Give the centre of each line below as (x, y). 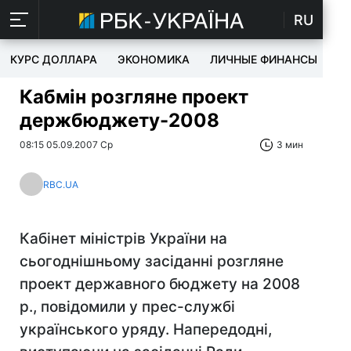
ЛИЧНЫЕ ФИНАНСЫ (264, 59)
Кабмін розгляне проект (134, 97)
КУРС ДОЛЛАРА (54, 59)
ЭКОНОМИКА (154, 59)
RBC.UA (61, 184)
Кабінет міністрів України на (123, 239)
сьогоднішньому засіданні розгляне (152, 261)
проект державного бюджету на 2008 (160, 284)
